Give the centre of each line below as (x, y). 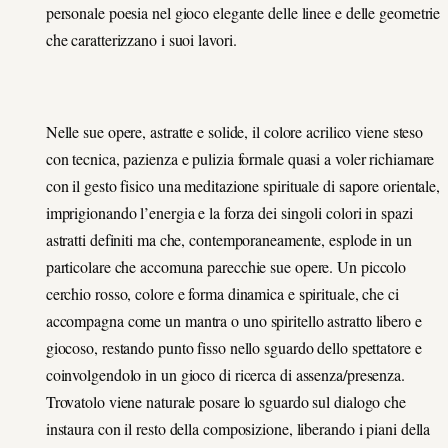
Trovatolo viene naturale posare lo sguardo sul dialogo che (225, 402)
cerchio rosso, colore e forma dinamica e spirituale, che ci (222, 294)
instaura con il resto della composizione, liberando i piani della (238, 429)
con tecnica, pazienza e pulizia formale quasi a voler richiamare (240, 159)
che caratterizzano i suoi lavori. (141, 39)
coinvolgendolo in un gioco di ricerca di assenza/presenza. (225, 375)
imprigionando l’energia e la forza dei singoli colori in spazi (229, 213)
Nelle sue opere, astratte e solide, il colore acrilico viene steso (234, 132)
